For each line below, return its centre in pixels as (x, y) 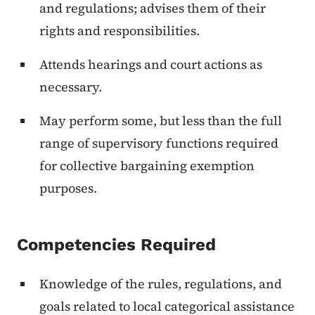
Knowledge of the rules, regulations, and (161, 284)
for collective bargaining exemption (147, 166)
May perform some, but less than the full (161, 121)
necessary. (71, 87)
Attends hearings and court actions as (151, 65)
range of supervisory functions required (159, 143)
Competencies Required (116, 245)
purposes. (68, 188)
